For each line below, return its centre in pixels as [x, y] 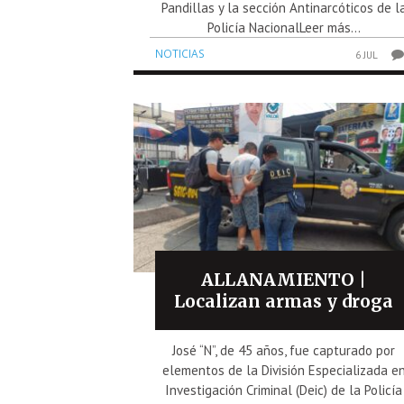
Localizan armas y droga [284, 301]
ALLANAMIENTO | [284, 279]
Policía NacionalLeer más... [284, 27]
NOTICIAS [180, 53]
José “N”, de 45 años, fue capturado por [284, 350]
